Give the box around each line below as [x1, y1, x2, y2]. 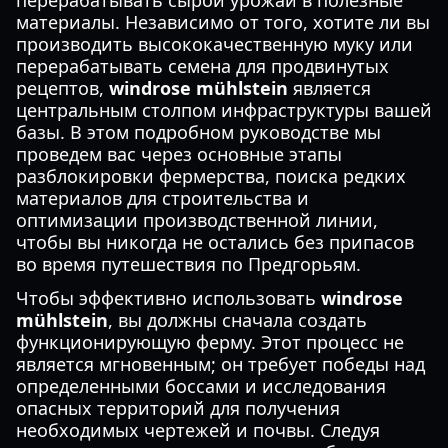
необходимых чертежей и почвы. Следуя [16, 418, 380, 442]
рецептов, [16, 76, 109, 100]
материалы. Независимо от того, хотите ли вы [16, 10, 430, 34]
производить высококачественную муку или [16, 32, 413, 56]
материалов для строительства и [16, 186, 309, 210]
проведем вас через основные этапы [16, 142, 342, 166]
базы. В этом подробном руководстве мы [16, 120, 381, 144]
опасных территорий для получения [16, 396, 340, 420]
